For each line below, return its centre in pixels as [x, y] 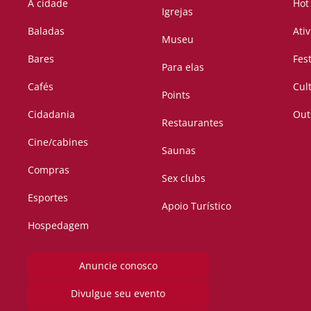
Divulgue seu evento [118, 294]
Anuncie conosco [118, 266]
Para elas [183, 67]
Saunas [179, 151]
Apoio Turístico [197, 206]
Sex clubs [184, 178]
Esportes [48, 198]
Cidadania [51, 115]
